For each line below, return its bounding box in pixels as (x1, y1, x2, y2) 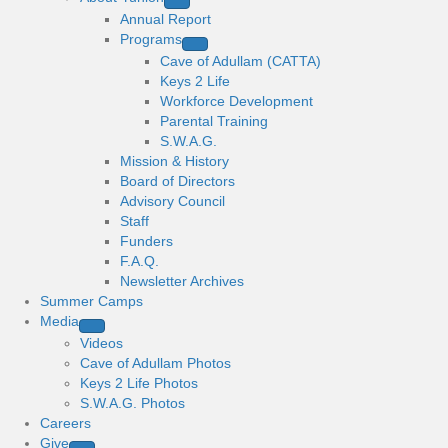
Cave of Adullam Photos (80, 355, 231, 371)
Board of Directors (120, 173, 235, 189)
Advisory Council (120, 193, 225, 209)
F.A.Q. (120, 253, 159, 269)
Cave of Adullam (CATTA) (160, 53, 321, 69)
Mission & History (120, 153, 229, 169)
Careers (40, 415, 91, 431)
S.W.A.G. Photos (80, 395, 185, 411)
